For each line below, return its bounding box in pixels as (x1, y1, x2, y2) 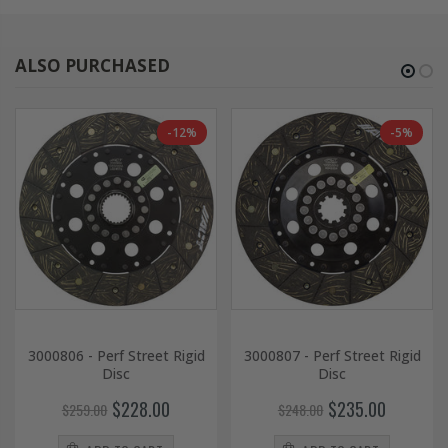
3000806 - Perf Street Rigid (27, 346, 205, 366)
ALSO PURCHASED (15, 54, 170, 78)
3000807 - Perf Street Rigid (243, 346, 421, 366)
